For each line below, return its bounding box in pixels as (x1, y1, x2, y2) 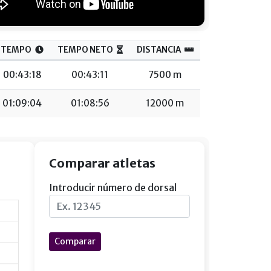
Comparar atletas (49, 155, 155, 171)
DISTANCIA (136, 45, 181, 55)
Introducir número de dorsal (49, 181, 177, 194)
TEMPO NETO (57, 45, 113, 55)
